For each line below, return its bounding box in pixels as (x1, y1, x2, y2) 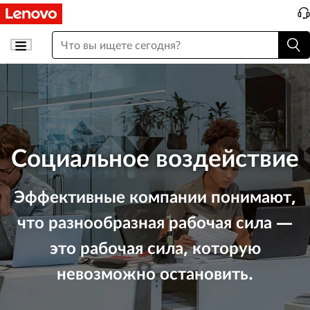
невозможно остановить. (57, 262, 253, 284)
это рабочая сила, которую (49, 236, 261, 259)
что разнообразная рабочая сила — (17, 210, 293, 233)
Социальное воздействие (11, 141, 299, 174)
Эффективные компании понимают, (14, 185, 296, 208)
